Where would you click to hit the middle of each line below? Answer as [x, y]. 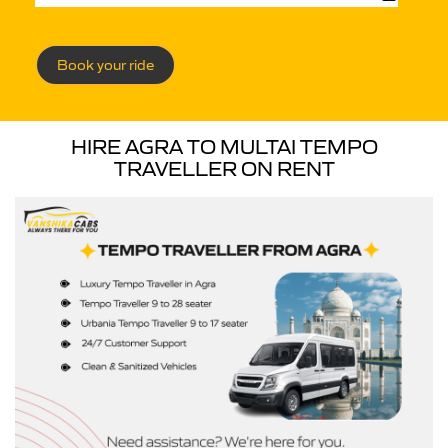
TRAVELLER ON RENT [224, 169]
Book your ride [105, 65]
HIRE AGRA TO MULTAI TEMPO [224, 147]
